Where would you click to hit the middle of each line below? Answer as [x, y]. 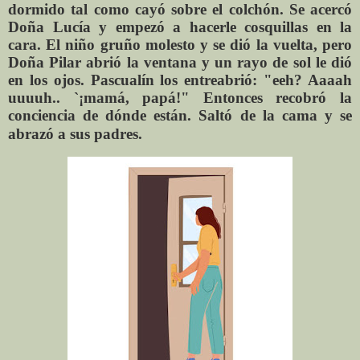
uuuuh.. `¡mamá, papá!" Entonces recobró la [180, 97]
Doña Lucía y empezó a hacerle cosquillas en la [180, 27]
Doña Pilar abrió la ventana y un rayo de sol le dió [180, 62]
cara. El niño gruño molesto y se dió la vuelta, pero [180, 44]
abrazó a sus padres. [75, 133]
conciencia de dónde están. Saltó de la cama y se [180, 115]
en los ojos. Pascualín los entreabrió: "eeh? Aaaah [180, 80]
